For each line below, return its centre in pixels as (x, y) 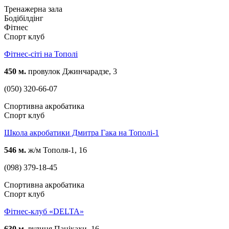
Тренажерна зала (33, 9)
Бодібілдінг (24, 18)
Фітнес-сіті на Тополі (41, 54)
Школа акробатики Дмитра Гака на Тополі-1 (82, 132)
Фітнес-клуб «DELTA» (44, 211)
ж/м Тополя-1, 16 (56, 150)
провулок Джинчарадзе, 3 (72, 71)
